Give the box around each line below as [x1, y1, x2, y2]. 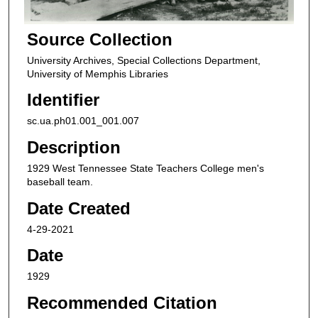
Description [26, 137, 121, 157]
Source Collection [26, 29, 172, 49]
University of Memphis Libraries [26, 67, 168, 79]
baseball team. [26, 175, 93, 187]
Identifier [26, 90, 99, 110]
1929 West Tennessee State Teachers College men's [26, 162, 264, 174]
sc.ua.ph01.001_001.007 [26, 115, 139, 127]
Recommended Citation [26, 292, 217, 312]
